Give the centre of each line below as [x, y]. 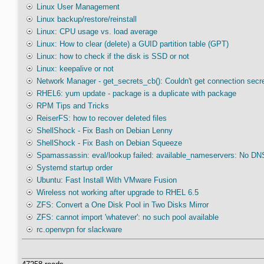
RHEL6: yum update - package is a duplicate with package [136, 93]
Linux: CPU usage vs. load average [97, 32]
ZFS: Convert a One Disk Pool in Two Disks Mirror [122, 205]
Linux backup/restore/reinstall [86, 19]
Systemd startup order [74, 168]
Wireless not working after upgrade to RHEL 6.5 [117, 192]
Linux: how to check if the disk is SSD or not [113, 56]
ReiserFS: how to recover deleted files [101, 118]
